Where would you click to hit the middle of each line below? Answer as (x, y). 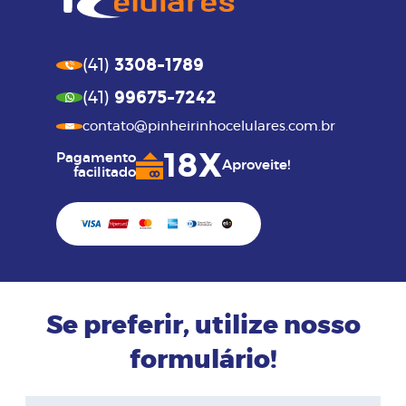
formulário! (203, 361)
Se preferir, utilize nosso (203, 327)
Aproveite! (256, 166)
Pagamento (97, 159)
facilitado (105, 173)
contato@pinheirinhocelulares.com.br (209, 127)
